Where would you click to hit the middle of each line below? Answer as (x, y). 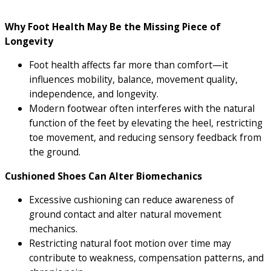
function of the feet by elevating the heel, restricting (146, 123)
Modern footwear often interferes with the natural (142, 109)
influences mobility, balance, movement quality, (133, 80)
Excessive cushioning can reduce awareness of (132, 200)
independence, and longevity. (94, 94)
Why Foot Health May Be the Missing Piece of (113, 26)
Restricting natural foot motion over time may (130, 243)
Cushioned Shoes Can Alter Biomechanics (103, 176)
